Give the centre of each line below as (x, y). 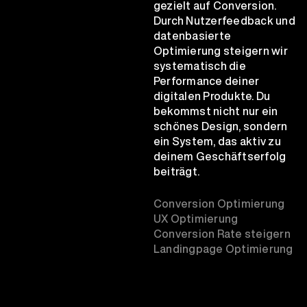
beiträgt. (177, 171)
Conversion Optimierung (219, 203)
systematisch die (200, 65)
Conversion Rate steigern (222, 233)
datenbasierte (193, 35)
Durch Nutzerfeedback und (224, 20)
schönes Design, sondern (221, 126)
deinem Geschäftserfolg (220, 156)
